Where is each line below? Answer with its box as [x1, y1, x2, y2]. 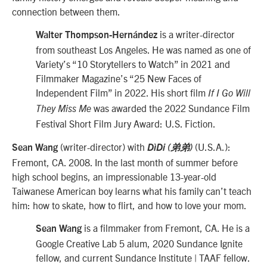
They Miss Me [36, 104, 91, 114]
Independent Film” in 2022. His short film [36, 86, 208, 99]
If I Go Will [208, 89, 250, 99]
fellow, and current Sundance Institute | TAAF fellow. [36, 252, 250, 264]
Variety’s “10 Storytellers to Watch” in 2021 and [36, 58, 230, 70]
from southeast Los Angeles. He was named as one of [36, 44, 251, 56]
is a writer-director [157, 28, 235, 41]
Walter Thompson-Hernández [36, 30, 157, 41]
